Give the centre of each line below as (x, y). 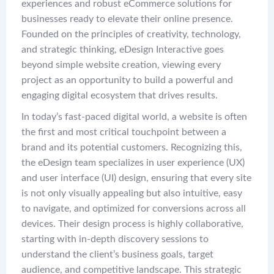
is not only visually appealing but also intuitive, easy (132, 194)
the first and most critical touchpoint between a (124, 132)
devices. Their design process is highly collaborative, (132, 224)
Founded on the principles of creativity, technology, (131, 35)
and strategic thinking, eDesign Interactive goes (123, 50)
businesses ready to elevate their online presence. (127, 19)
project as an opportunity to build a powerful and (127, 80)
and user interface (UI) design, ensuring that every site (136, 178)
